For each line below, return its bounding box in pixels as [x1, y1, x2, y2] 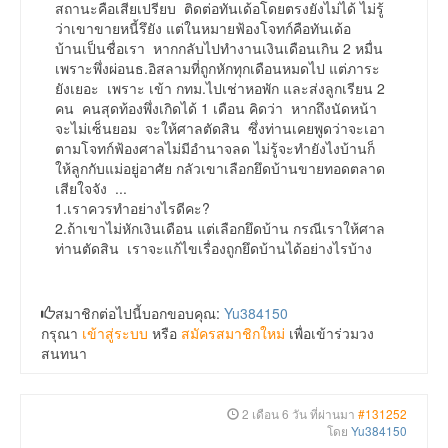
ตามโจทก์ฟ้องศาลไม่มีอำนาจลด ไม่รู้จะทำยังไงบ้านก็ [55, 138, 375, 159]
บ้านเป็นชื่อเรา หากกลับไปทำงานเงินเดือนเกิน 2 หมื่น [55, 38, 383, 59]
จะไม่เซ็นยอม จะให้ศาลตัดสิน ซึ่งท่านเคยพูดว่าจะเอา [55, 118, 385, 139]
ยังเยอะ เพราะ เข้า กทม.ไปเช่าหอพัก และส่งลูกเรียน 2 [55, 78, 385, 99]
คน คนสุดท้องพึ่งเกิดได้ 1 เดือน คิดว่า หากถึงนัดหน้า [55, 98, 381, 119]
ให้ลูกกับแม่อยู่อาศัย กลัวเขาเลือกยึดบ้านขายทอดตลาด [55, 158, 385, 179]
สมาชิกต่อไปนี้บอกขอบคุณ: [55, 303, 224, 324]
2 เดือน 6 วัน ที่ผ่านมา [242, 405, 355, 423]
